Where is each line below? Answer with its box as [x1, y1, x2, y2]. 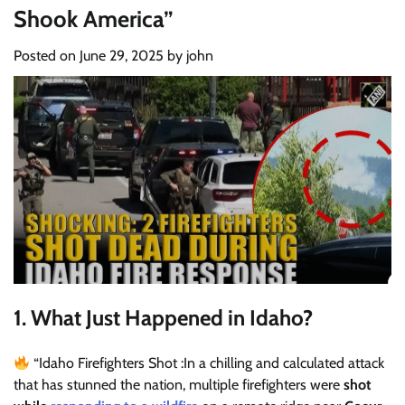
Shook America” [14, 5, 174, 33]
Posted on [14, 47, 80, 64]
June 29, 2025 [80, 47, 164, 64]
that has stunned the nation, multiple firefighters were [14, 376, 344, 394]
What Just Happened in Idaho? [31, 305, 313, 332]
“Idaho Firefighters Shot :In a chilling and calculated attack [30, 354, 385, 372]
